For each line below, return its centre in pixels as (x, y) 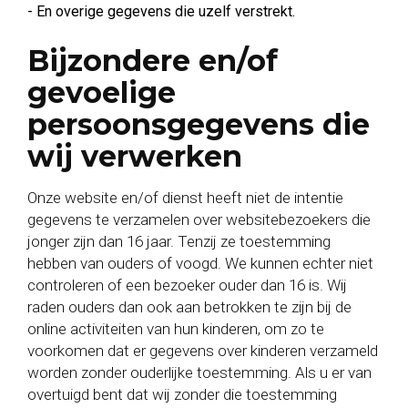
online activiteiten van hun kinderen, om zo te (176, 329)
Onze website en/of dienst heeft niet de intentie (185, 198)
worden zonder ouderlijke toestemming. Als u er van (199, 372)
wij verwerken (135, 156)
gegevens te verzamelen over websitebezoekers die (199, 219)
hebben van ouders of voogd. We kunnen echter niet (200, 263)
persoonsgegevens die (199, 124)
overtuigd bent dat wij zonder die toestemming (182, 394)
